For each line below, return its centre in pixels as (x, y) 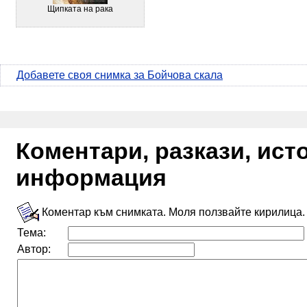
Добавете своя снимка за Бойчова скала (120, 75)
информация (91, 177)
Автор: (34, 249)
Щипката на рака (80, 9)
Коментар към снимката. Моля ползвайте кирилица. (172, 212)
